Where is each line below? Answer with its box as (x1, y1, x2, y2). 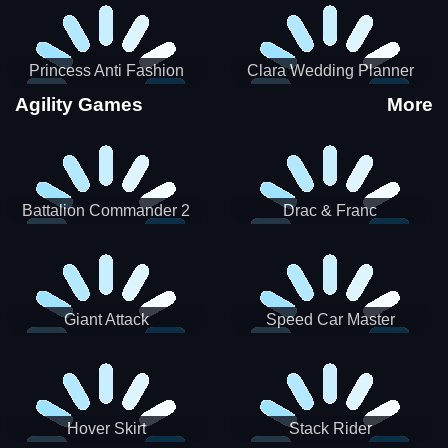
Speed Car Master (265, 311, 395, 329)
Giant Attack (63, 311, 149, 329)
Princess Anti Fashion (28, 62, 184, 80)
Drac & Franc (283, 202, 377, 220)
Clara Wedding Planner (246, 62, 414, 80)
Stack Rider (288, 420, 372, 438)
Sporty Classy (56, 87, 156, 105)
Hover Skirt (66, 420, 146, 438)
